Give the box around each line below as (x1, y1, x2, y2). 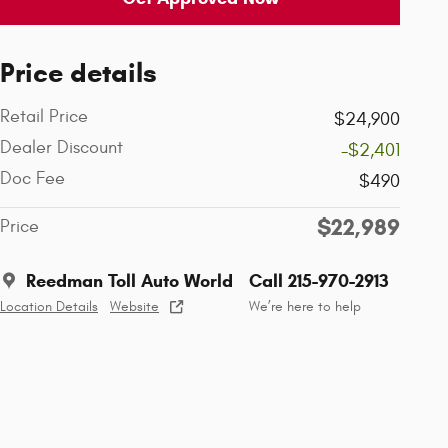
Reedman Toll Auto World (26, 269, 233, 292)
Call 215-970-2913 (249, 269, 389, 292)
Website (110, 298, 159, 315)
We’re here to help (249, 298, 361, 315)
